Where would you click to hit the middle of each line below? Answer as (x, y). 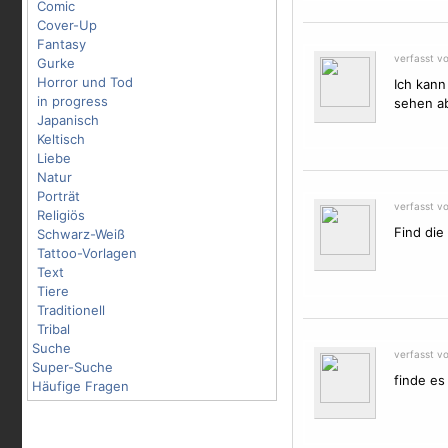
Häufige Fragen (80, 386)
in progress (72, 101)
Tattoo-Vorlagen (87, 253)
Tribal (53, 329)
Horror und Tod (85, 82)
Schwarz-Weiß (81, 234)
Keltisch (61, 139)
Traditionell (71, 310)
